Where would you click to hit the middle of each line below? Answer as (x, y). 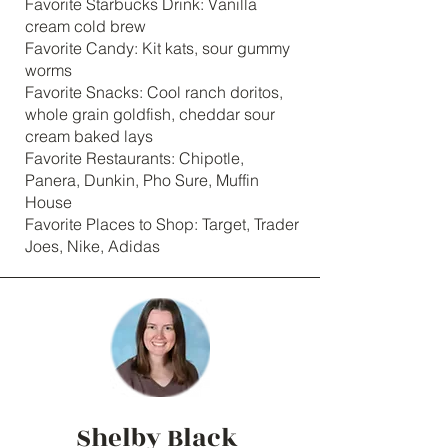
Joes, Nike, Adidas (92, 246)
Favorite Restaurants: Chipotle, (134, 158)
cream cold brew (85, 26)
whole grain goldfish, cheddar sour (150, 114)
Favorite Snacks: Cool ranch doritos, (154, 92)
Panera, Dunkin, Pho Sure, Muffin (142, 180)
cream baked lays (89, 136)
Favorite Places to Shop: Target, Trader (162, 224)
